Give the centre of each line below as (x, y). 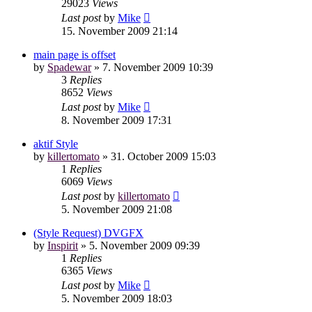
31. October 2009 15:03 (163, 156)
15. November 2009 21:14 (119, 31)
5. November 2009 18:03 (117, 298)
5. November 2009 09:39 (145, 245)
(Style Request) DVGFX (88, 233)
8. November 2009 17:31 (117, 120)
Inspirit (63, 245)
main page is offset (75, 54)
